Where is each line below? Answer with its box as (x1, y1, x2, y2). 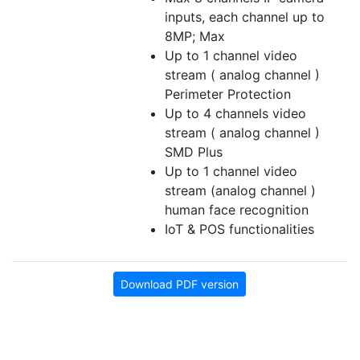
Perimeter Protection (165, 86, 291, 103)
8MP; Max (165, 28, 225, 45)
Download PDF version (121, 277, 239, 292)
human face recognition (165, 202, 309, 219)
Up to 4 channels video (165, 105, 306, 122)
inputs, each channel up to (165, 9, 325, 26)
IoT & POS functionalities (165, 221, 314, 238)
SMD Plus (165, 144, 223, 161)
